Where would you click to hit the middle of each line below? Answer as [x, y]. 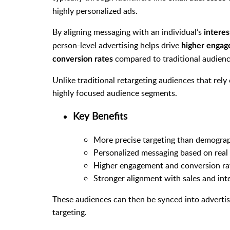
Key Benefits [100, 116]
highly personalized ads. [95, 11]
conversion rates [83, 59]
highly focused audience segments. [116, 93]
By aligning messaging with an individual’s [128, 32]
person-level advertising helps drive [117, 45]
